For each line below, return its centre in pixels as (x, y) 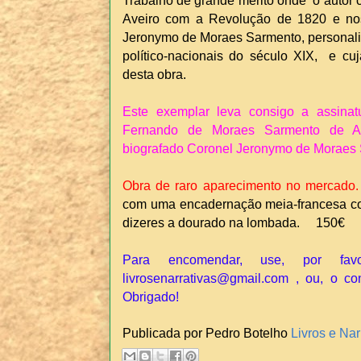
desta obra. (154, 75)
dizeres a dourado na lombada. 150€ (234, 223)
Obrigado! (151, 297)
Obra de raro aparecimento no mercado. (241, 186)
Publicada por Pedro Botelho (207, 332)
